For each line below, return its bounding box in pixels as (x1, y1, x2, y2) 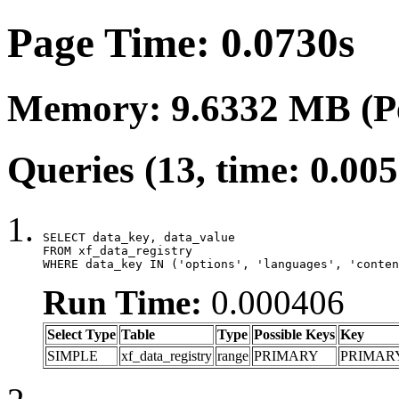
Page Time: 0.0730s (7, 20, 354, 67)
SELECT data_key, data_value (43, 230, 235, 244)
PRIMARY (254, 347, 319, 363)
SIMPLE (47, 347, 98, 363)
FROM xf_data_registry (43, 243, 192, 257)
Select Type (47, 326, 116, 342)
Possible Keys (254, 326, 335, 342)
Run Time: (43, 282, 202, 322)
